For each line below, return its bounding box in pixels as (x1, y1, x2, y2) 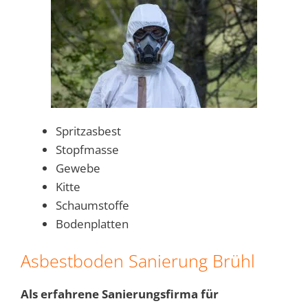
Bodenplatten (56, 215, 129, 232)
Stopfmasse (56, 141, 119, 157)
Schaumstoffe (56, 197, 129, 213)
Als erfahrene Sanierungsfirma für (21, 286, 219, 302)
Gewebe (56, 159, 100, 176)
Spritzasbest (56, 122, 121, 139)
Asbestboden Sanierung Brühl (21, 249, 255, 273)
